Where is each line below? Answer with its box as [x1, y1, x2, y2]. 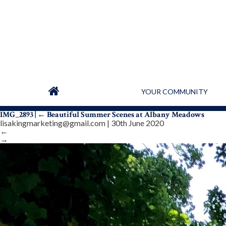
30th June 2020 [111, 118, 164, 128]
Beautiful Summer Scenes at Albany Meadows [47, 109, 204, 120]
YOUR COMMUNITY [141, 87, 208, 96]
